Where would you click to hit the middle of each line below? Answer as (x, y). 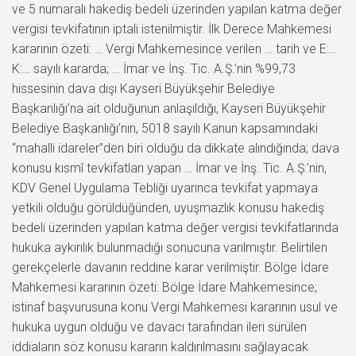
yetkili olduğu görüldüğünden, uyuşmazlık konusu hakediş (168, 207)
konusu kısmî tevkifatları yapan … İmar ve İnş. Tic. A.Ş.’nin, (169, 168)
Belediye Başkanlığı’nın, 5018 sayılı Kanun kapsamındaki (165, 128)
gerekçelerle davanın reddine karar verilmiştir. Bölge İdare (170, 267)
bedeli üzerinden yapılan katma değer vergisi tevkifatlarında (175, 227)
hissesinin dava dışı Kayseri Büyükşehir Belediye (143, 88)
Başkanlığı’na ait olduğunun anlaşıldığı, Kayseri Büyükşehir (169, 108)
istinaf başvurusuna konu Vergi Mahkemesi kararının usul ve (175, 307)
